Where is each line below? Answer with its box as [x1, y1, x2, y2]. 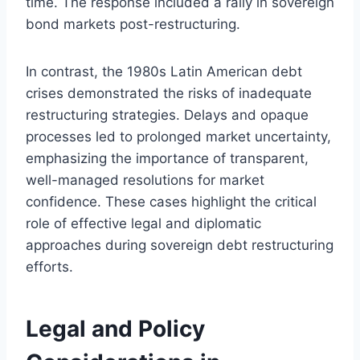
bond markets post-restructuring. [26, 15, 240, 32]
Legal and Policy [26, 314, 205, 342]
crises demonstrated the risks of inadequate [26, 84, 312, 101]
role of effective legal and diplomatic [26, 215, 261, 231]
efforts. [26, 258, 73, 275]
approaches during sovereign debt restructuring [26, 236, 333, 253]
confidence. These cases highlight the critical [26, 193, 317, 210]
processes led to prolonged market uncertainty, [26, 128, 331, 145]
